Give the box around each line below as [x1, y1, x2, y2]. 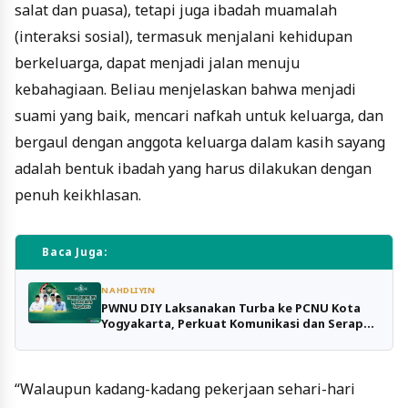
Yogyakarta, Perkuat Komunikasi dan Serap [101, 315, 364, 332]
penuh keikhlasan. [15, 185, 141, 206]
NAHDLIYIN [101, 283, 156, 296]
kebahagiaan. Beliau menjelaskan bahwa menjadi [15, 79, 356, 100]
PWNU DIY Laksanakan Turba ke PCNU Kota [101, 300, 362, 317]
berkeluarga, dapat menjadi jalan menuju [15, 53, 300, 74]
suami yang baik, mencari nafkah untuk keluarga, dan [15, 106, 383, 127]
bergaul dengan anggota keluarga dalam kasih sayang [15, 132, 385, 153]
